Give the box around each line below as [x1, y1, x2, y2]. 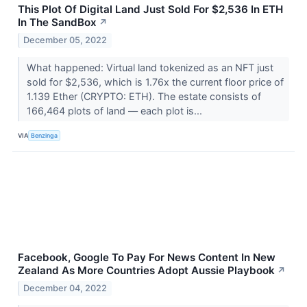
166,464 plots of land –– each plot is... [26, 105, 205, 117]
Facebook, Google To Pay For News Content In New [18, 251, 275, 265]
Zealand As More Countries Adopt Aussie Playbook [18, 264, 275, 278]
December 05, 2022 [23, 35, 108, 46]
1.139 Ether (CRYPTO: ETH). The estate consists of [26, 90, 261, 103]
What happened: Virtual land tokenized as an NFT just [26, 62, 273, 74]
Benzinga [31, 131, 58, 139]
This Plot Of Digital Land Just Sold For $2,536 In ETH [18, 3, 283, 16]
